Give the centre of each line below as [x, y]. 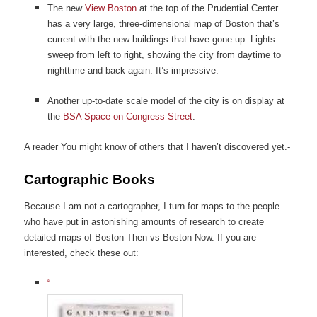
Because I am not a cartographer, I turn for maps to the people [152, 206]
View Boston [110, 8]
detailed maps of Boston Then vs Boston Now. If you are [140, 237]
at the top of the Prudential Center [207, 8]
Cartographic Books [90, 180]
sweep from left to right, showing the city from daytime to [164, 54]
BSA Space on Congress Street [127, 116]
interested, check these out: [82, 253]
